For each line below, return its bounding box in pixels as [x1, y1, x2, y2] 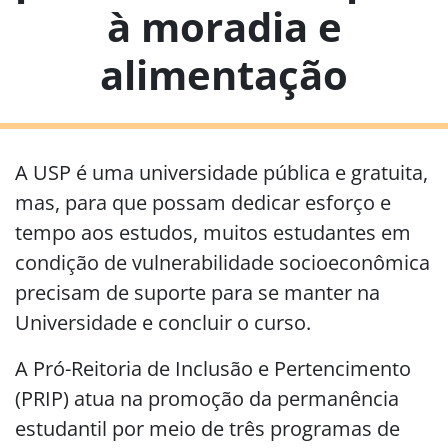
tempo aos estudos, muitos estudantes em [15, 219, 411, 246]
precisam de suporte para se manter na [15, 279, 380, 306]
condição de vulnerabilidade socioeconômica [15, 249, 430, 276]
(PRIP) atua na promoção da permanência [15, 385, 399, 412]
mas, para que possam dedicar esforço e [15, 189, 391, 216]
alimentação [100, 47, 348, 102]
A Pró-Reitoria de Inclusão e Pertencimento [15, 355, 411, 382]
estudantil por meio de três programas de [15, 415, 400, 442]
